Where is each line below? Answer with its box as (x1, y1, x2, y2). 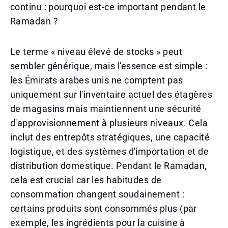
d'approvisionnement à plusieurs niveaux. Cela (10, 118, 208, 128)
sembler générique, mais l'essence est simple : (10, 61, 208, 71)
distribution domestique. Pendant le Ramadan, (10, 160, 207, 171)
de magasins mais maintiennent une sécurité (10, 103, 202, 114)
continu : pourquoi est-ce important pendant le (10, 2, 206, 12)
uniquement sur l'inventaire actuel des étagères (10, 89, 213, 100)
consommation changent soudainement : (10, 189, 185, 199)
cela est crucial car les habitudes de (10, 175, 162, 185)
